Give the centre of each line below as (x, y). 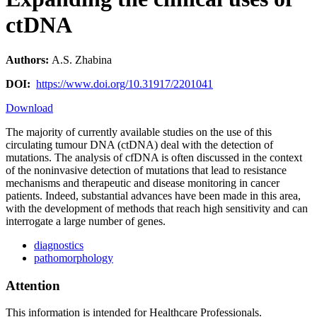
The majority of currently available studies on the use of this (139, 132)
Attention (33, 285)
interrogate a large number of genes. (86, 221)
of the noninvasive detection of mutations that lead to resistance (146, 170)
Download (29, 108)
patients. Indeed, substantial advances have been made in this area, (153, 195)
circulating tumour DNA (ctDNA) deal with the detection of (139, 144)
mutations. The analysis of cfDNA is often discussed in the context (154, 157)
